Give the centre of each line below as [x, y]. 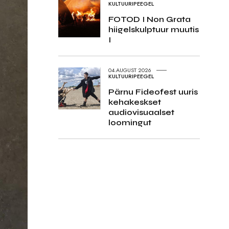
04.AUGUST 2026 [130, 70]
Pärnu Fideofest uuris [153, 91]
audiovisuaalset [141, 112]
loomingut [130, 122]
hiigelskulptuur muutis [153, 29]
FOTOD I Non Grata [149, 19]
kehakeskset [134, 102]
